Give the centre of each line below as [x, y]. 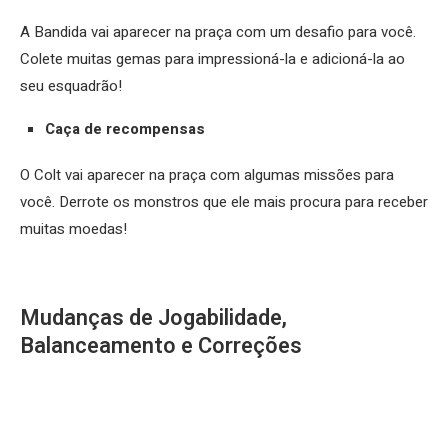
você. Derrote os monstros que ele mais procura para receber [224, 202]
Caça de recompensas [125, 129]
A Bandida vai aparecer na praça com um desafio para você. [218, 32]
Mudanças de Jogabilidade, [153, 318]
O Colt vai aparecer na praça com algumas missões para [207, 175]
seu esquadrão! [71, 86]
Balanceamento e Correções [161, 346]
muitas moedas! [73, 229]
